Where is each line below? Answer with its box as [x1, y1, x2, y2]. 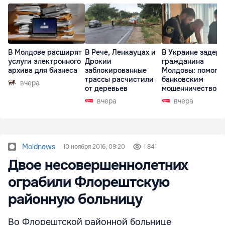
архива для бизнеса [8, 65, 77, 75]
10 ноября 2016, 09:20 [63, 142, 125, 151]
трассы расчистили [85, 74, 154, 84]
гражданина [162, 56, 204, 66]
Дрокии [85, 56, 111, 66]
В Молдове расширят [8, 47, 82, 57]
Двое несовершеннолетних [8, 156, 188, 174]
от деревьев [85, 83, 128, 93]
